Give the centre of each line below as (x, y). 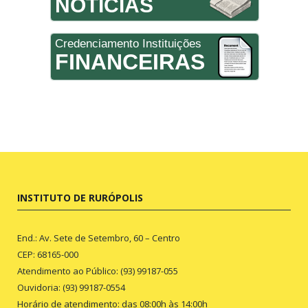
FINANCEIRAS (130, 62)
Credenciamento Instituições (128, 43)
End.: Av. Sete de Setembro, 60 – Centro (99, 238)
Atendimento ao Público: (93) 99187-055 (98, 271)
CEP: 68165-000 (48, 254)
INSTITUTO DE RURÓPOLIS (80, 197)
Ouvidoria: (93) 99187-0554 (71, 287)
